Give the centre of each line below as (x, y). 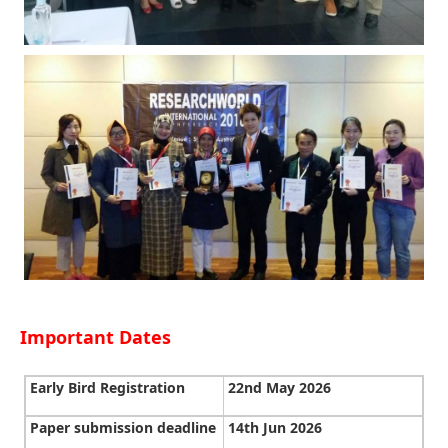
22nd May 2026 (279, 387)
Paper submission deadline (123, 427)
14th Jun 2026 (275, 427)
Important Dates (95, 337)
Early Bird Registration (107, 387)
